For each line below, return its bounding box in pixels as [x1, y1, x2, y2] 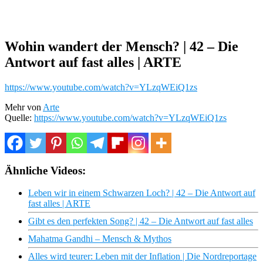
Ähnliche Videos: [5, 164, 86, 177]
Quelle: [5, 112, 34, 123]
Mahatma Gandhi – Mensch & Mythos [28, 234, 171, 244]
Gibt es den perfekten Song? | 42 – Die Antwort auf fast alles [28, 216, 253, 227]
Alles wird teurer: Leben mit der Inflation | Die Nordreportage [28, 251, 257, 262]
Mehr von [5, 102, 43, 112]
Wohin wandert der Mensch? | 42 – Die [5, 38, 238, 54]
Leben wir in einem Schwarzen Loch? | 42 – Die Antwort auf [28, 188, 255, 198]
